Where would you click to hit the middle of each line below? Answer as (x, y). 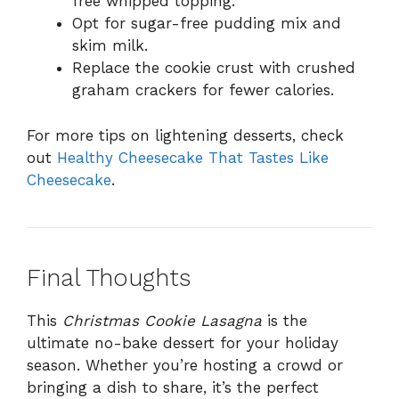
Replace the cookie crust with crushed (214, 68)
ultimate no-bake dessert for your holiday (183, 342)
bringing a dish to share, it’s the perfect (173, 387)
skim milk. (110, 46)
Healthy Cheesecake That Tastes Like (193, 157)
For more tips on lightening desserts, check (185, 135)
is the (285, 320)
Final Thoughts (109, 277)
